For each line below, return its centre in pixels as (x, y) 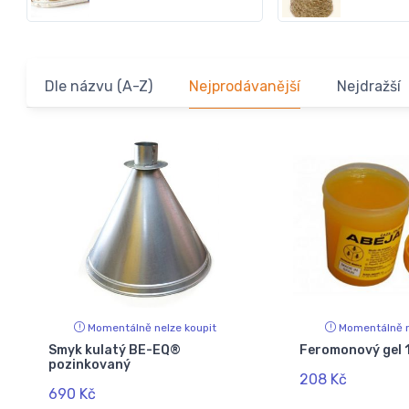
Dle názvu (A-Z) (99, 87)
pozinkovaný (89, 364)
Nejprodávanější (245, 87)
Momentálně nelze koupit (152, 327)
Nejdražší (369, 87)
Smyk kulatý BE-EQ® (115, 350)
